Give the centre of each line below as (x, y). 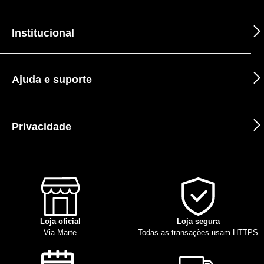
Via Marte (60, 232)
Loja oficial (60, 221)
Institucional (43, 33)
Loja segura (198, 221)
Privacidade (42, 126)
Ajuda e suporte (52, 80)
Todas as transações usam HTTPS (198, 232)
